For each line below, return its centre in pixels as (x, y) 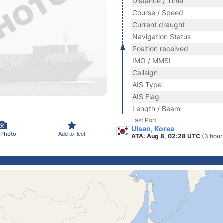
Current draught (159, 25)
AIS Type (147, 84)
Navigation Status (162, 37)
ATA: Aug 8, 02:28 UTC (167, 136)
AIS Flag (146, 96)
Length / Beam (156, 108)
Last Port (144, 120)
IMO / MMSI (152, 60)
